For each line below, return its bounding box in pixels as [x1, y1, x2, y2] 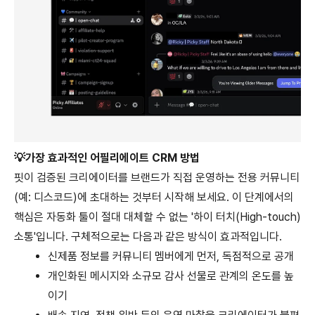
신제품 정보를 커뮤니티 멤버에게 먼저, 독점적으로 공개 [48, 249, 294, 263]
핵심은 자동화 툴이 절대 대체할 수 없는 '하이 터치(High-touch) [14, 210, 301, 224]
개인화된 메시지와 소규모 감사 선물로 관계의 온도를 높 [48, 269, 294, 283]
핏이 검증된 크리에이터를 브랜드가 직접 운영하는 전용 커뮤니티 [14, 170, 300, 184]
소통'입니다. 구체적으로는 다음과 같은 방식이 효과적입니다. [14, 229, 282, 243]
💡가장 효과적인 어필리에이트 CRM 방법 [14, 150, 200, 165]
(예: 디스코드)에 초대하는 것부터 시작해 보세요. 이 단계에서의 [14, 190, 294, 204]
